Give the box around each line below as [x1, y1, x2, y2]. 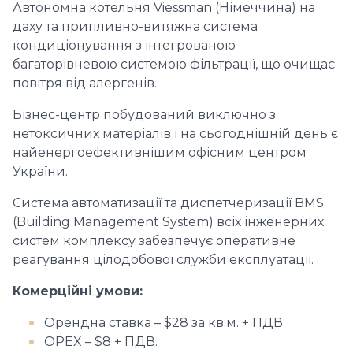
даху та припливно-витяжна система [13, 19, 258, 34]
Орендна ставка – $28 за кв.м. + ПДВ [44, 315, 283, 330]
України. [13, 164, 68, 179]
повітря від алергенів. [13, 76, 157, 91]
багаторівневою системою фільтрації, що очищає [13, 57, 335, 72]
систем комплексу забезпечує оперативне [13, 233, 295, 248]
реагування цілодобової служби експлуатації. [13, 252, 314, 267]
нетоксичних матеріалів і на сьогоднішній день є [13, 126, 338, 141]
